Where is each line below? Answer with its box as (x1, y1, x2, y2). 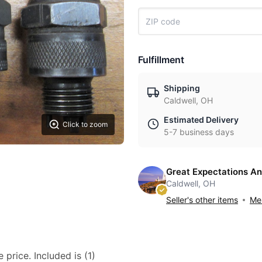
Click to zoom (63, 120, 108, 129)
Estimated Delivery (164, 115, 239, 125)
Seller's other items (166, 195, 238, 205)
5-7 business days (164, 127, 234, 137)
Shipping (164, 83, 200, 93)
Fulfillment (138, 54, 184, 65)
